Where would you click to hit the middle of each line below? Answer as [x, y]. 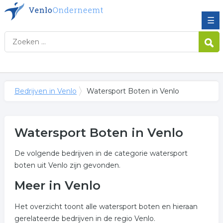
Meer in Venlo [57, 185]
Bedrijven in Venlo [45, 91]
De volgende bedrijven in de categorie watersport [101, 153]
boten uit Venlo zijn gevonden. [67, 165]
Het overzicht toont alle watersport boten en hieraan [106, 207]
